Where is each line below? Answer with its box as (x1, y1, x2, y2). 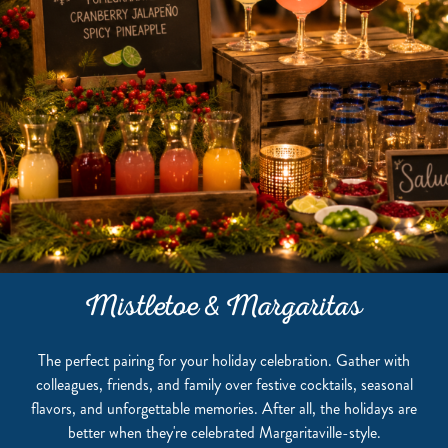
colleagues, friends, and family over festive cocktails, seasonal (35, 373, 413, 396)
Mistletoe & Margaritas (85, 289, 363, 331)
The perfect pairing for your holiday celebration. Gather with (38, 349, 410, 372)
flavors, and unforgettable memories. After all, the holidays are (31, 397, 417, 420)
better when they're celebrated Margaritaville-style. (67, 421, 381, 444)
